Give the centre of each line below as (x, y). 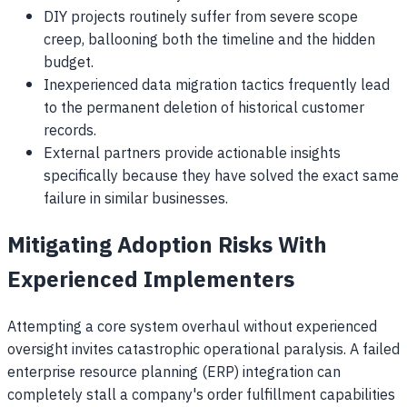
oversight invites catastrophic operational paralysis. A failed (203, 351)
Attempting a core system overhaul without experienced (192, 328)
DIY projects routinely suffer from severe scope (201, 18)
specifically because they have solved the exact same (221, 177)
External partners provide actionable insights (192, 154)
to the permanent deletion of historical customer (204, 109)
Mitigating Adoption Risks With (167, 247)
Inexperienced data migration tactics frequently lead (217, 86)
